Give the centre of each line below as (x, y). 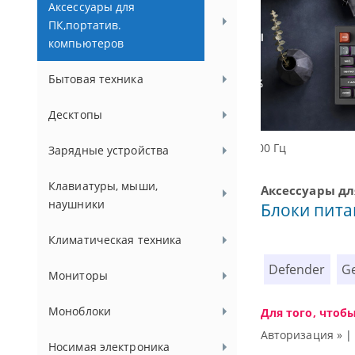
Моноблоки (80, 311)
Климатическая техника (115, 240)
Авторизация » (302, 334)
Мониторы (78, 275)
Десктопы (75, 115)
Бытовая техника (96, 79)
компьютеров (86, 43)
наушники (76, 204)
